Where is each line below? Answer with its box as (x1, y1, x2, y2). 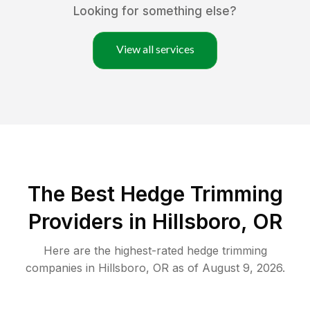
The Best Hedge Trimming (27, 181, 283, 207)
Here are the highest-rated (43, 244, 187, 258)
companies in (25, 261, 95, 275)
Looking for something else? (73, 4, 237, 19)
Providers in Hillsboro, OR (28, 209, 282, 235)
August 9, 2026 (201, 261, 282, 275)
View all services (116, 42, 194, 56)
